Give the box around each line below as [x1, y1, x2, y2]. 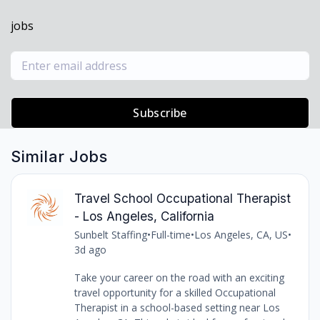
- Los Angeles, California [74, 209, 214, 224]
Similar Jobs [11, 146, 108, 166]
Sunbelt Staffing [74, 228, 147, 242]
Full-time [150, 228, 191, 242]
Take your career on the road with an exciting [74, 271, 284, 285]
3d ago [74, 243, 106, 257]
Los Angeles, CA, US [194, 228, 288, 242]
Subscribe [133, 105, 187, 121]
